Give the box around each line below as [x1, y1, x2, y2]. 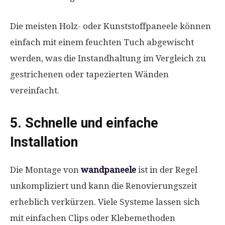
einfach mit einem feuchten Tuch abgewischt [10, 37, 194, 47]
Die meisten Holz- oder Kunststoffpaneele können [10, 21, 211, 31]
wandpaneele [81, 165, 136, 175]
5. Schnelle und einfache [10, 115, 158, 131]
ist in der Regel [136, 165, 197, 175]
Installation [10, 134, 78, 150]
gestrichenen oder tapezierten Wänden [10, 69, 169, 79]
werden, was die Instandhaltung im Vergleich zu [10, 53, 206, 63]
